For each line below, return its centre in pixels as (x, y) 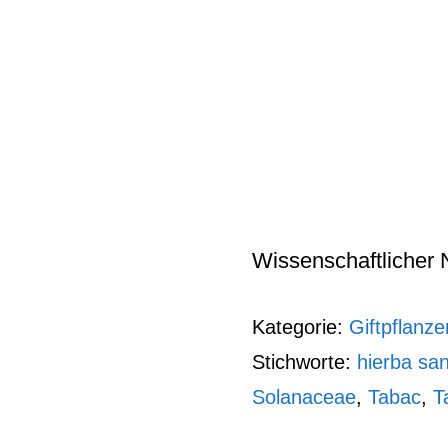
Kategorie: (300, 327)
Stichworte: (304, 362)
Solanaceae (304, 397)
